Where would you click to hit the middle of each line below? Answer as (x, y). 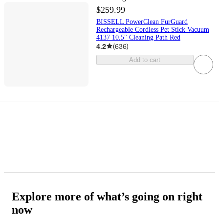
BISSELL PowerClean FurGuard (142, 22)
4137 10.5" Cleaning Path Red (138, 37)
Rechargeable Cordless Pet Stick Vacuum (153, 29)
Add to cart (145, 60)
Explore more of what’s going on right (107, 196)
